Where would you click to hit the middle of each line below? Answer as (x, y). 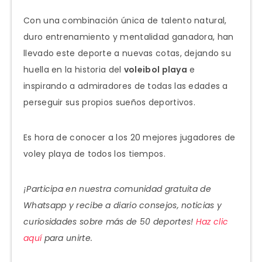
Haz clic (212, 221)
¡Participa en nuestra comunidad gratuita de (117, 189)
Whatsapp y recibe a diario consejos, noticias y (123, 205)
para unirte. (67, 238)
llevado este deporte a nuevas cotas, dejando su (127, 53)
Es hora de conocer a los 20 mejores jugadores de (130, 137)
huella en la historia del (74, 69)
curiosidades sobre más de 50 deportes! (110, 221)
